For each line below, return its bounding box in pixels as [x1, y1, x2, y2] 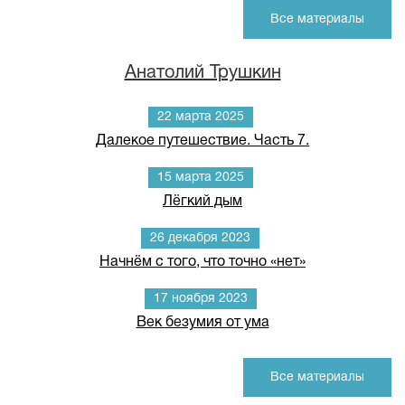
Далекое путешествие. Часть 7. [96, 135, 309, 147]
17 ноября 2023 [153, 293, 248, 305]
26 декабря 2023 [150, 232, 250, 244]
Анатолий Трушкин [124, 65, 281, 81]
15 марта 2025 [156, 172, 244, 184]
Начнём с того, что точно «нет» [99, 256, 306, 268]
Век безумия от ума [136, 316, 269, 329]
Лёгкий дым [163, 195, 242, 208]
